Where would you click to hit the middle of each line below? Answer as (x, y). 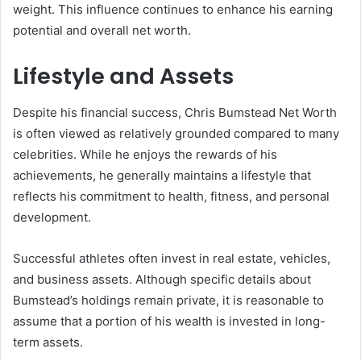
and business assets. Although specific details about (162, 279)
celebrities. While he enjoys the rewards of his (145, 154)
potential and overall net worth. (102, 31)
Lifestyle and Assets (123, 77)
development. (52, 217)
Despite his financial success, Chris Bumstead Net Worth (175, 112)
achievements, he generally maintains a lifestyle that (162, 175)
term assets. (48, 342)
